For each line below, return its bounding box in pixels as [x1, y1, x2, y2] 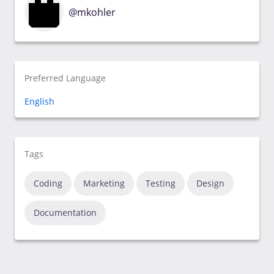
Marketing [83, 177, 125, 189]
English [24, 95, 54, 107]
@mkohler [68, 6, 116, 19]
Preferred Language [24, 72, 106, 84]
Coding [34, 177, 62, 189]
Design [196, 177, 224, 189]
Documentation [34, 207, 97, 218]
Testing [146, 177, 176, 189]
